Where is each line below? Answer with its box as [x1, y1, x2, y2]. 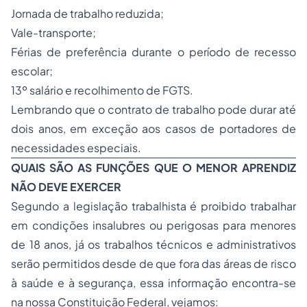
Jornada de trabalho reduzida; [11, 6, 164, 21]
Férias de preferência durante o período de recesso [11, 45, 296, 60]
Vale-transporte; [11, 25, 96, 40]
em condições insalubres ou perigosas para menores [11, 218, 296, 233]
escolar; [11, 64, 53, 79]
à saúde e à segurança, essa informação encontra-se [11, 275, 296, 291]
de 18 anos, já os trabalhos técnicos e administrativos [11, 237, 296, 252]
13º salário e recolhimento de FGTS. [11, 83, 193, 98]
